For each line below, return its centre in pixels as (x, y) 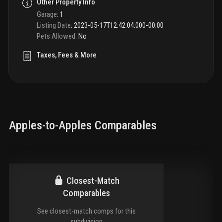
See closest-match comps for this (86, 211)
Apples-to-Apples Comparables (83, 125)
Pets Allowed (56, 36)
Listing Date (54, 25)
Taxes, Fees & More (67, 55)
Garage (47, 15)
